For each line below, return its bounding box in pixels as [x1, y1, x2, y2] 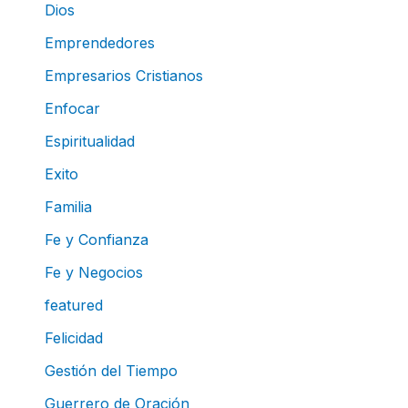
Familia [44, 197, 92, 216]
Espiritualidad [44, 131, 135, 150]
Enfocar [44, 98, 100, 117]
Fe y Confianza [44, 229, 148, 249]
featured [44, 295, 103, 314]
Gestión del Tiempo [44, 361, 178, 380]
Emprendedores [44, 33, 155, 52]
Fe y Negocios [44, 262, 143, 281]
